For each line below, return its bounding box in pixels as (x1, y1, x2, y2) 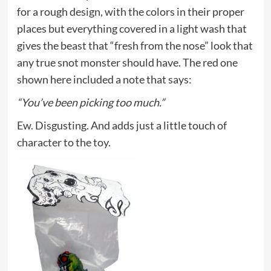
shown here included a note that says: (16, 73, 192, 87)
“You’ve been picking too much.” (16, 96, 165, 109)
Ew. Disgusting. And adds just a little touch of (16, 119, 227, 132)
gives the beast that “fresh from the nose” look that (16, 39, 253, 53)
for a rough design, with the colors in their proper (16, 5, 244, 19)
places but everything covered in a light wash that (16, 22, 247, 36)
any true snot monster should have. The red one (16, 56, 238, 70)
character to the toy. (16, 135, 111, 149)
